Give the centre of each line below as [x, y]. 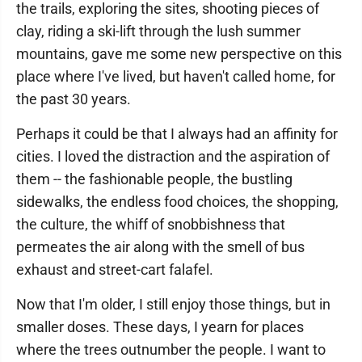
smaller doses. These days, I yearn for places [160, 327]
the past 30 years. [74, 99]
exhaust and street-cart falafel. [115, 269]
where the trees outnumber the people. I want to [171, 349]
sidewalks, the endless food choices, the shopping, [177, 202]
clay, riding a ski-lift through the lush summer [158, 31]
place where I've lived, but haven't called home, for [176, 76]
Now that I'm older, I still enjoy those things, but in [173, 304]
